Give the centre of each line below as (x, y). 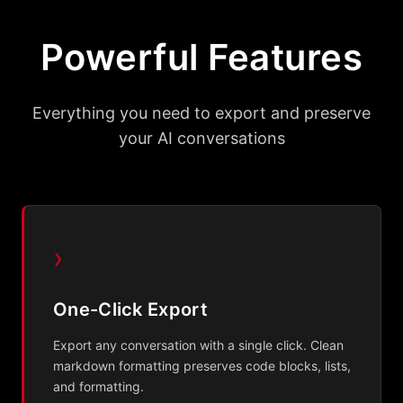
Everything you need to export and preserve (201, 113)
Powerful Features (201, 57)
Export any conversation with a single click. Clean (198, 345)
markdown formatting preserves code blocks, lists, (202, 366)
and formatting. (99, 386)
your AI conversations (201, 138)
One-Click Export (130, 309)
